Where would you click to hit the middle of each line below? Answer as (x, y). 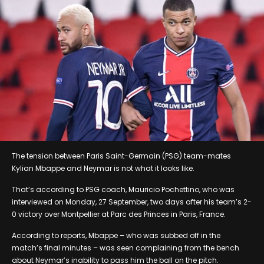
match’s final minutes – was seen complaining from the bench (126, 247)
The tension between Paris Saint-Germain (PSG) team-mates (121, 156)
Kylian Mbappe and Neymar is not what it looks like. (103, 168)
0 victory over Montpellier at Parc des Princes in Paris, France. (119, 214)
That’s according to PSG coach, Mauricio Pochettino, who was (123, 189)
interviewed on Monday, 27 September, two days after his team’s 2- (132, 202)
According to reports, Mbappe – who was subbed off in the (116, 235)
